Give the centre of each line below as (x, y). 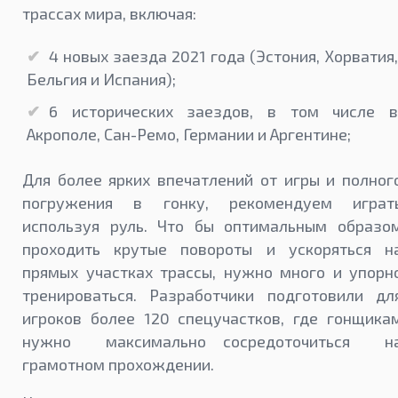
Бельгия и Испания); (101, 80)
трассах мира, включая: (109, 14)
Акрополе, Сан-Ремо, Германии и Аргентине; (189, 135)
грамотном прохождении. (118, 365)
